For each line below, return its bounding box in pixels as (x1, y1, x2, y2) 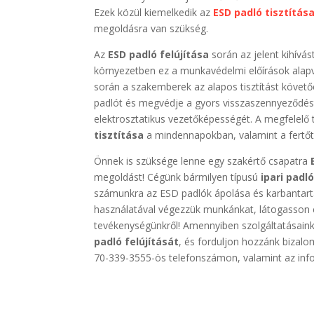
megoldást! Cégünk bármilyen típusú (94, 170, 261, 184)
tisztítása (94, 128, 144, 142)
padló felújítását (94, 234, 179, 248)
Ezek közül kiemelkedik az (94, 5, 214, 19)
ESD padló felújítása (108, 47, 210, 61)
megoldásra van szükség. (94, 21, 209, 35)
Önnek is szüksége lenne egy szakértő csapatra (94, 153, 311, 168)
